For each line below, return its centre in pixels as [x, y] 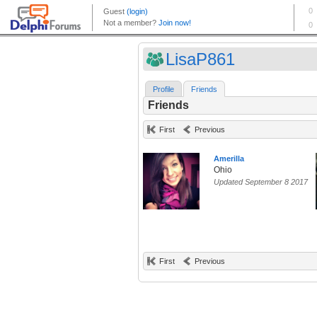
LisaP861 [200, 59]
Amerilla [229, 159]
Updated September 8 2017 [261, 182]
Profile [163, 90]
